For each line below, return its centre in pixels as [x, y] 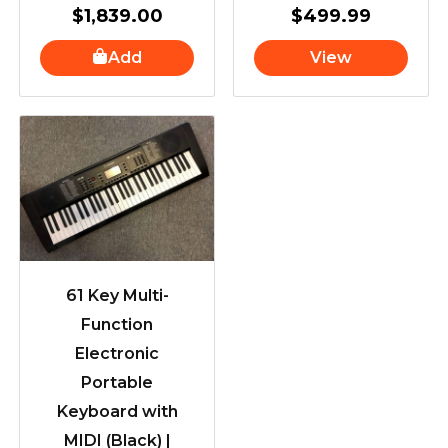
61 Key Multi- [117, 296]
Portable [117, 383]
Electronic [117, 354]
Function [117, 325]
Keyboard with [117, 412]
